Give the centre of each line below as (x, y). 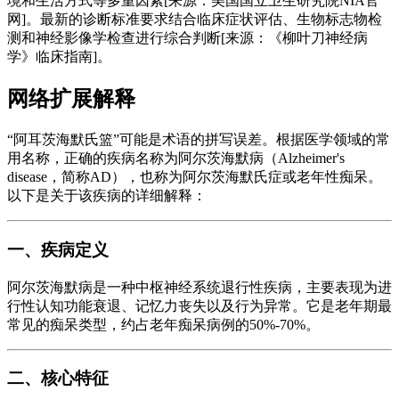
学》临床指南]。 (59, 57)
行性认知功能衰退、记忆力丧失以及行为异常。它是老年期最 (199, 305)
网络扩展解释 (71, 99)
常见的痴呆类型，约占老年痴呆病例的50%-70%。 (163, 324)
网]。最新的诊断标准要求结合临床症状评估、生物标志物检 (195, 20)
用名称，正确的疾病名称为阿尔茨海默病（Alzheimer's (176, 159)
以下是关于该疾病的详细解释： (107, 196)
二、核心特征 (58, 379)
